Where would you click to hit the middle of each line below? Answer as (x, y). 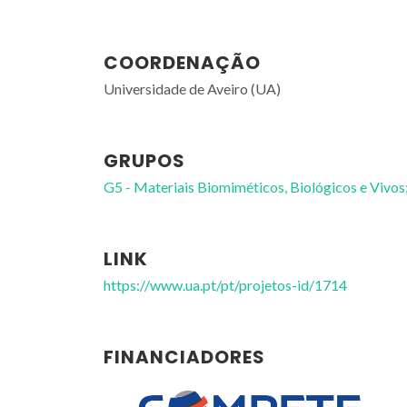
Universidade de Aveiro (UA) (192, 89)
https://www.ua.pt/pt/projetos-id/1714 (225, 285)
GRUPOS (144, 161)
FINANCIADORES (184, 357)
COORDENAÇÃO (182, 63)
